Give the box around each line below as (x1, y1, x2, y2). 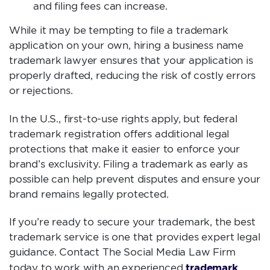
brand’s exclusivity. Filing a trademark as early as (9, 158, 248, 169)
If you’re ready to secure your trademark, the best (9, 216, 256, 228)
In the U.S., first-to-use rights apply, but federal (9, 113, 237, 124)
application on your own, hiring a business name (9, 39, 244, 51)
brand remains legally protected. (9, 188, 169, 199)
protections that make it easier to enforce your (9, 143, 240, 154)
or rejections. (9, 84, 73, 96)
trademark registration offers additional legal (9, 128, 230, 139)
